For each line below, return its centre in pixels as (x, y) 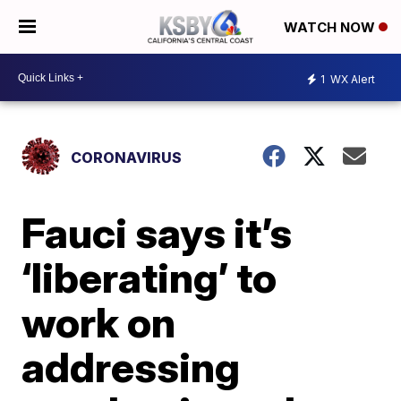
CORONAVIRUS (127, 158)
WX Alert (351, 79)
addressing (131, 367)
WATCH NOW (331, 28)
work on (99, 322)
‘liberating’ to (149, 277)
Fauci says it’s (157, 233)
